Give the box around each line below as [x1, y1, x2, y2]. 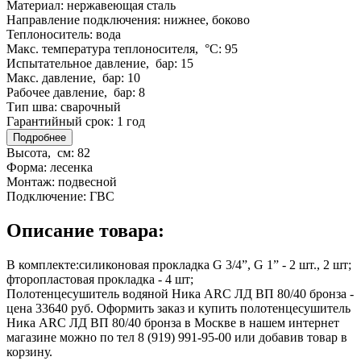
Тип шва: [6, 100, 60, 114]
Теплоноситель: [6, 27, 96, 42]
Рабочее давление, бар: [6, 85, 139, 100]
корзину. [6, 344, 52, 359]
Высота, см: [6, 146, 77, 160]
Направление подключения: [6, 13, 164, 27]
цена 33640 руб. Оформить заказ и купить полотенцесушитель [6, 301, 351, 315]
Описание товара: [6, 220, 164, 242]
